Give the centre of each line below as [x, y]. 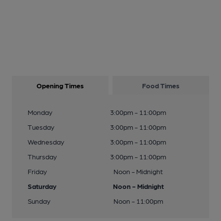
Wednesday [46, 142]
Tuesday [41, 127]
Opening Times [60, 85]
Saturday [42, 186]
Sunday [39, 201]
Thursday [42, 156]
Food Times [161, 85]
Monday [40, 112]
